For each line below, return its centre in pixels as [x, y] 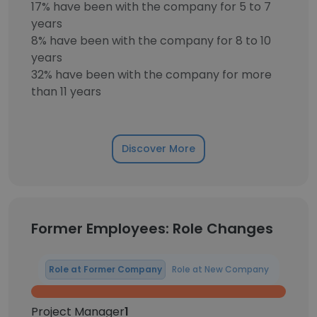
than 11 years [66, 92]
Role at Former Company [105, 269]
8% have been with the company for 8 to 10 [151, 41]
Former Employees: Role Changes [152, 229]
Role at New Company [220, 269]
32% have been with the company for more [151, 75]
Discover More [158, 149]
